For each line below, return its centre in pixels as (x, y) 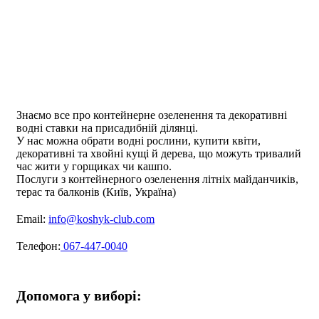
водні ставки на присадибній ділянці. (107, 127)
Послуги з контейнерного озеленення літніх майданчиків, (157, 179)
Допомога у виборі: (79, 295)
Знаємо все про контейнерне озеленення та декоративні (152, 115)
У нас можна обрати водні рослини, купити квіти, (138, 140)
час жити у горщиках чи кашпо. (94, 166)
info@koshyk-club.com (101, 219)
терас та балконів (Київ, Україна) (96, 192)
